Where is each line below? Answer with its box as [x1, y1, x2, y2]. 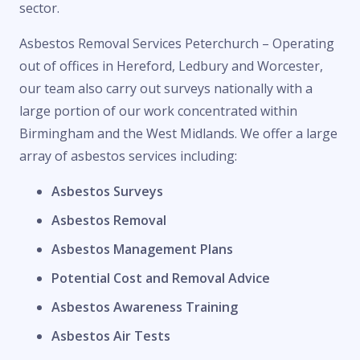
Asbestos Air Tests [51, 327, 170, 346]
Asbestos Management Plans [51, 240, 233, 259]
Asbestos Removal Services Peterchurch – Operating [19, 35, 334, 53]
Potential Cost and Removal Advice [51, 269, 270, 288]
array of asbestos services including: [19, 147, 237, 166]
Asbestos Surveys [51, 182, 163, 201]
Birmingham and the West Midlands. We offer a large [19, 125, 337, 143]
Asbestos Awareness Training [51, 298, 238, 317]
